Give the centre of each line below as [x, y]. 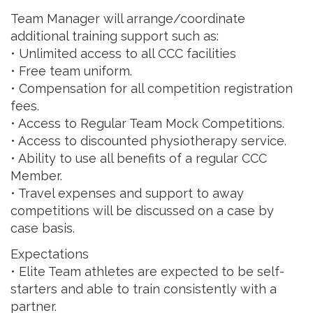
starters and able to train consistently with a [144, 289]
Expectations [50, 254]
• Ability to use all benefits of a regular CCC [139, 158]
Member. [36, 175]
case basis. [43, 228]
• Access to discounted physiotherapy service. [148, 140]
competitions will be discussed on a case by [142, 210]
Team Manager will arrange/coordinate [128, 18]
